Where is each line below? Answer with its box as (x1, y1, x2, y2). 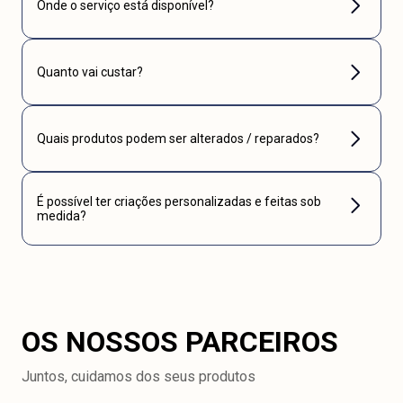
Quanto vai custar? (37, 65, 143, 79)
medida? (37, 209, 86, 223)
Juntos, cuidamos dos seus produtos (22, 368, 255, 385)
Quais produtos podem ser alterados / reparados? (37, 131, 319, 146)
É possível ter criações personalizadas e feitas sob (37, 194, 321, 209)
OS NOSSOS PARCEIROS (22, 325, 338, 359)
